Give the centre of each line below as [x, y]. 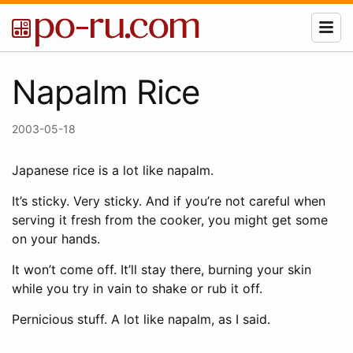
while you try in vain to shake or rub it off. [137, 288]
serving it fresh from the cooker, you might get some [170, 220]
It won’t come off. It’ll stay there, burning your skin [162, 269]
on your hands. [56, 239]
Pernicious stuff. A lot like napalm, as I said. [141, 319]
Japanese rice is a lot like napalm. [113, 170]
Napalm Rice [106, 92]
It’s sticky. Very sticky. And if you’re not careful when [169, 201]
